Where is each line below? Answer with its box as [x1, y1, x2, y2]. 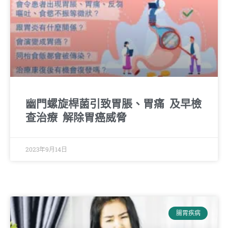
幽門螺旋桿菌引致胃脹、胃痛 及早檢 [25, 97, 202, 110]
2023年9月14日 [25, 145, 67, 153]
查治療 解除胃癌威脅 [25, 111, 127, 124]
